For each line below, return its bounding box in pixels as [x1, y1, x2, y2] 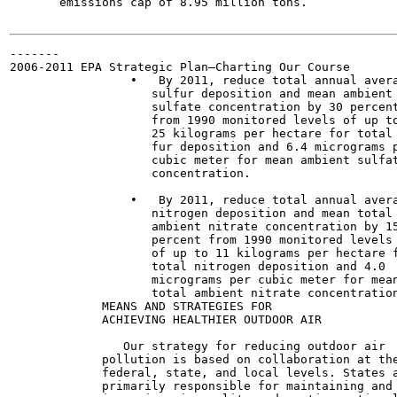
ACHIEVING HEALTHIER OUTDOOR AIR [10, 313, 322, 326]
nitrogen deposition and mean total [10, 206, 393, 220]
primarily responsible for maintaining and [10, 379, 393, 393]
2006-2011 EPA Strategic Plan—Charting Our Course [10, 60, 350, 74]
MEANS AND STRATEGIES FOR [10, 300, 272, 313]
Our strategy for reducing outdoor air [10, 339, 385, 353]
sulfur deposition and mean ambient [10, 87, 393, 100]
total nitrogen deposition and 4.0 [10, 260, 385, 273]
